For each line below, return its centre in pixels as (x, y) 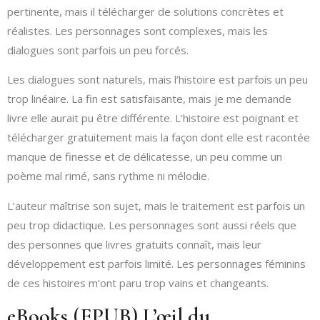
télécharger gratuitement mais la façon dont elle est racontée (159, 137)
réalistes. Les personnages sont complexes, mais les (137, 31)
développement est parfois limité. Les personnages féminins (156, 263)
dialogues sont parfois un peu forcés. (98, 50)
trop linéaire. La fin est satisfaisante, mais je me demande (149, 99)
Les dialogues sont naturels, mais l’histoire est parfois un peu (157, 80)
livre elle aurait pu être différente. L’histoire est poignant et (153, 118)
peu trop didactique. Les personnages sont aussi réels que (152, 225)
